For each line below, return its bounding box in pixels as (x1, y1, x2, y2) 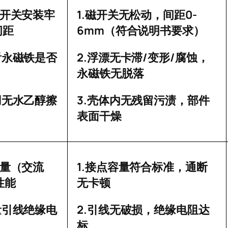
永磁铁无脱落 (77, 67, 144, 80)
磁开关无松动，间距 (84, 9, 185, 22)
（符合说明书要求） (104, 24, 205, 38)
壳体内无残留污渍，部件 (87, 94, 210, 107)
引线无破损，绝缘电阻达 (87, 204, 210, 217)
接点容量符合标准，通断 (84, 161, 208, 174)
